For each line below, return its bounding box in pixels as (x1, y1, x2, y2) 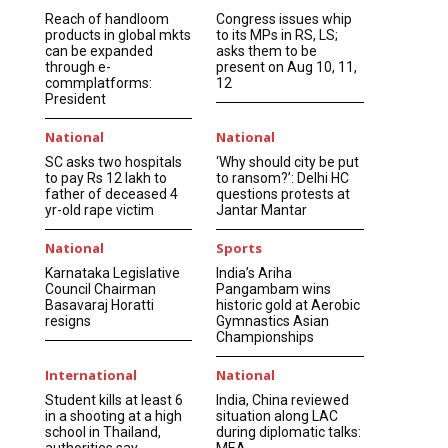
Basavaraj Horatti (44, 296, 154, 313)
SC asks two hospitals (44, 153, 182, 170)
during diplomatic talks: (216, 423, 362, 440)
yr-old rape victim (44, 201, 154, 218)
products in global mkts (44, 26, 191, 43)
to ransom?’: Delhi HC (216, 169, 350, 186)
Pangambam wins (216, 280, 332, 297)
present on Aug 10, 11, (216, 58, 358, 75)
